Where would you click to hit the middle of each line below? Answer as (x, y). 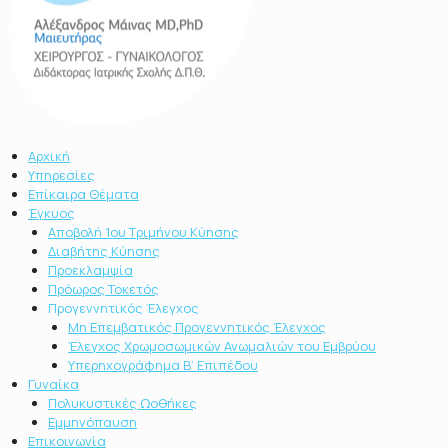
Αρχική (49, 155)
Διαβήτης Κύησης (104, 250)
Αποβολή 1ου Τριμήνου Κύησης (143, 231)
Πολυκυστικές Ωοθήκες (122, 402)
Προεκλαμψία (90, 269)
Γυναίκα (53, 383)
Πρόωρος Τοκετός (103, 288)
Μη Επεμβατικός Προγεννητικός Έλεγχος (197, 326)
